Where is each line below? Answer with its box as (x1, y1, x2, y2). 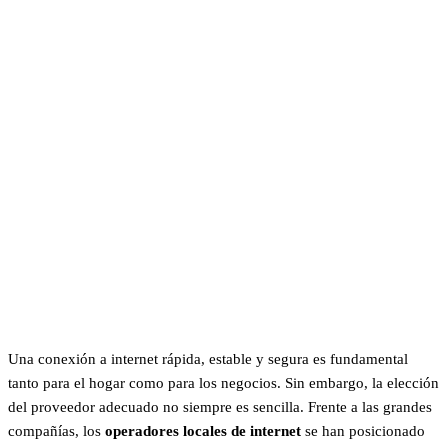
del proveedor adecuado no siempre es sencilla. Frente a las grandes (8, 399, 432, 416)
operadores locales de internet (105, 423, 301, 440)
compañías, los (8, 423, 105, 440)
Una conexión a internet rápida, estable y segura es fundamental (8, 351, 408, 368)
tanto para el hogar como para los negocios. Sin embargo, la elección (8, 375, 439, 392)
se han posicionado (301, 423, 425, 440)
